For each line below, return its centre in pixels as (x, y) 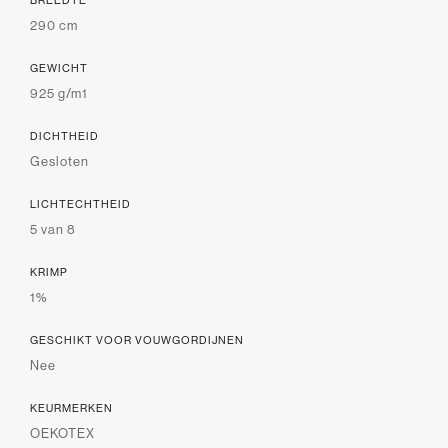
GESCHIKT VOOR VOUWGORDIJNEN (137, 339)
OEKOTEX (62, 432)
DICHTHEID (64, 135)
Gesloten (59, 160)
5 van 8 (53, 228)
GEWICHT (59, 67)
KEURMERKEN (71, 407)
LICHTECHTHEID (80, 203)
